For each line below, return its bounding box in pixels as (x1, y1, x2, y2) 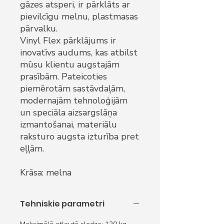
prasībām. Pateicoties (20, 70, 107, 82)
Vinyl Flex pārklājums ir (20, 34, 116, 46)
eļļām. (20, 142, 44, 154)
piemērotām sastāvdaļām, (20, 82, 125, 94)
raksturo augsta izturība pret (20, 130, 139, 142)
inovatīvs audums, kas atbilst (20, 46, 137, 58)
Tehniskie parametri (20, 198, 104, 209)
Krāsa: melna (20, 166, 71, 178)
